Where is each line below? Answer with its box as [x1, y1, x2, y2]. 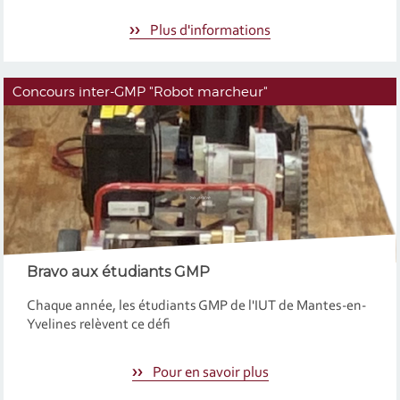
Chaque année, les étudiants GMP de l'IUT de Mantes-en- [26, 298, 366, 313]
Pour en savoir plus [149, 364, 269, 380]
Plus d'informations [147, 23, 271, 39]
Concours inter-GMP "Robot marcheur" [12, 82, 269, 100]
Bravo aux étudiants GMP [26, 263, 210, 281]
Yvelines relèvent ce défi [26, 317, 171, 332]
